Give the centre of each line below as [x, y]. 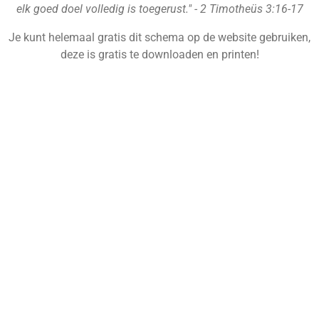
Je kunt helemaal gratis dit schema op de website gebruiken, [159, 37]
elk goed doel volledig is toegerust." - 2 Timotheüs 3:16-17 [159, 9]
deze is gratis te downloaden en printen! [159, 54]
